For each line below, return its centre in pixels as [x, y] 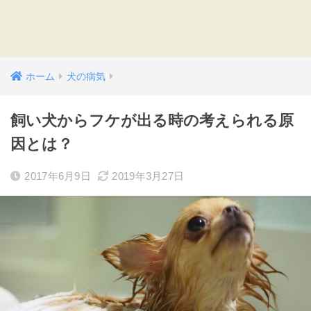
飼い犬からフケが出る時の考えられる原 [152, 120]
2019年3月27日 [148, 176]
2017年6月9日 [58, 176]
